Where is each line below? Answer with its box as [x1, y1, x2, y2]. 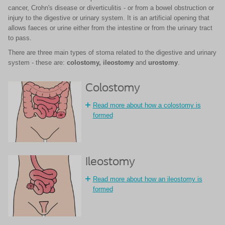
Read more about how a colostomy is [92, 101, 201, 109]
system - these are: [8, 59, 67, 66]
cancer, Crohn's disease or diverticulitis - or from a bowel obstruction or [8, 4, 214, 12]
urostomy [148, 59, 178, 66]
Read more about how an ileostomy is [92, 175, 202, 183]
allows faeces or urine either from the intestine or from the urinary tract [8, 24, 212, 32]
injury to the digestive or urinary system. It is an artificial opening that [8, 14, 209, 22]
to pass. [8, 34, 32, 42]
